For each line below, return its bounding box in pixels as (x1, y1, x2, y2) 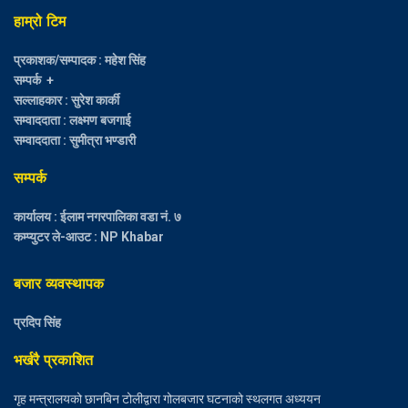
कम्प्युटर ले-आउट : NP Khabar (14, 229, 164, 244)
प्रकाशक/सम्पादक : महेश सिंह (14, 52, 146, 67)
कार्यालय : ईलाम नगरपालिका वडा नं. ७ (14, 209, 181, 224)
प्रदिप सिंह (14, 314, 61, 330)
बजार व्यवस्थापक (14, 274, 104, 292)
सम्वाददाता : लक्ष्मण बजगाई (14, 112, 131, 127)
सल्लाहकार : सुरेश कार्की (14, 92, 119, 107)
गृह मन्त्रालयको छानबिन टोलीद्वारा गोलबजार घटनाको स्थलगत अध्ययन (14, 391, 321, 406)
